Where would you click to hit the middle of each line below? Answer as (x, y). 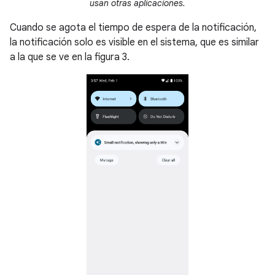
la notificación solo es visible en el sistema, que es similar (134, 43)
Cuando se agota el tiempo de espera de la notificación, (133, 28)
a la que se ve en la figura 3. (70, 57)
